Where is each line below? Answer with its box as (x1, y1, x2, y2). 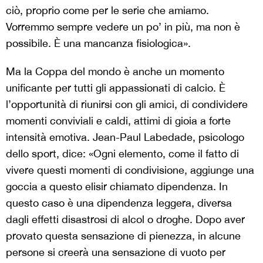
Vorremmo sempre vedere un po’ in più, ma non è (6, 21, 240, 33)
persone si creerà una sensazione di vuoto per (6, 246, 225, 258)
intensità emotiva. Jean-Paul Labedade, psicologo (6, 131, 244, 143)
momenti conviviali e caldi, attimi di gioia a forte (6, 114, 231, 127)
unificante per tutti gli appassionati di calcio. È (6, 82, 225, 94)
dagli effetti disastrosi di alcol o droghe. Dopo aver (6, 213, 245, 225)
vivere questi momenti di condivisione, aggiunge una (6, 164, 254, 176)
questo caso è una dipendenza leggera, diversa (6, 197, 232, 209)
